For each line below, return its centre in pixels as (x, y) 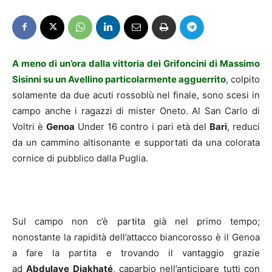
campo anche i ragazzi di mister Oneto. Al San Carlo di (136, 110)
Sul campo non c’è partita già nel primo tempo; (136, 221)
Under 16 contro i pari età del (142, 126)
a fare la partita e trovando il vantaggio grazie (136, 253)
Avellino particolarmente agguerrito (147, 79)
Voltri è (29, 126)
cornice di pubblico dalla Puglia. (80, 158)
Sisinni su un (39, 79)
